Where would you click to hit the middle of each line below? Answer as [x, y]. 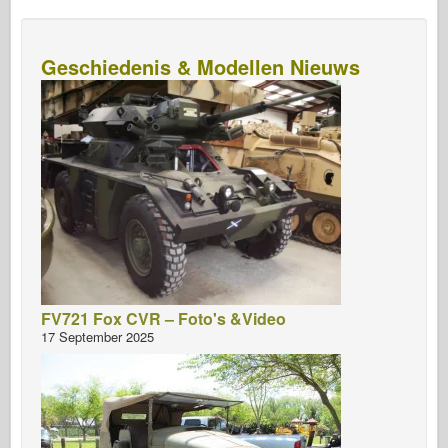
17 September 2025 [97, 336]
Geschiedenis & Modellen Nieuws [200, 66]
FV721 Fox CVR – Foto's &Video [163, 318]
